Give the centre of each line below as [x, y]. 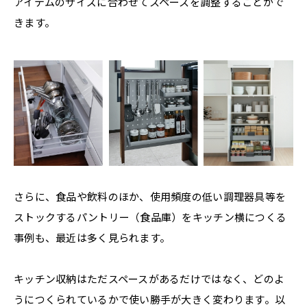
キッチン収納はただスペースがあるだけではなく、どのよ [149, 279]
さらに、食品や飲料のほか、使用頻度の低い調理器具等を [150, 197]
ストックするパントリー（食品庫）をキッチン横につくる [150, 217]
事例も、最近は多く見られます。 [92, 238]
